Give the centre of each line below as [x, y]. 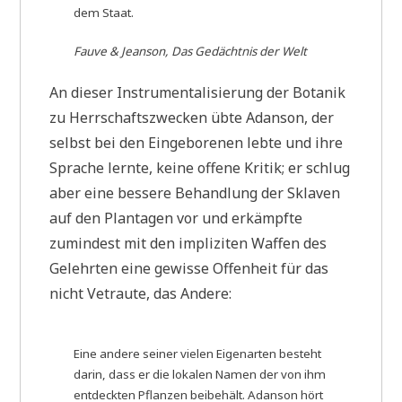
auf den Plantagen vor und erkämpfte [176, 218]
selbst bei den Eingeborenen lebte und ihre [197, 143]
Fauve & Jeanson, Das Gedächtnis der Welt [191, 52]
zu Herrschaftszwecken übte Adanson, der [192, 118]
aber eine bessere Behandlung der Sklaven [195, 193]
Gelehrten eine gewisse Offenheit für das [189, 269]
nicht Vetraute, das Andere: [141, 294]
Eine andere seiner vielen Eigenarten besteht [198, 353]
